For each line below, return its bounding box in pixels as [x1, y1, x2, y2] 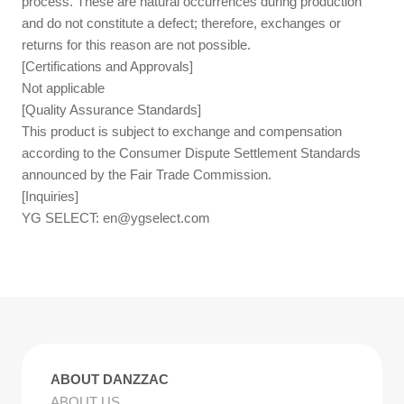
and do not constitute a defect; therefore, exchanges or [22, 14, 342, 31]
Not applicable [22, 79, 106, 96]
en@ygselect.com [103, 209, 211, 225]
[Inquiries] [22, 188, 79, 204]
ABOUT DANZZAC [50, 372, 169, 388]
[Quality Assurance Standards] [22, 101, 202, 117]
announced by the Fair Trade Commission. [22, 166, 272, 182]
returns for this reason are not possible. [22, 36, 252, 52]
